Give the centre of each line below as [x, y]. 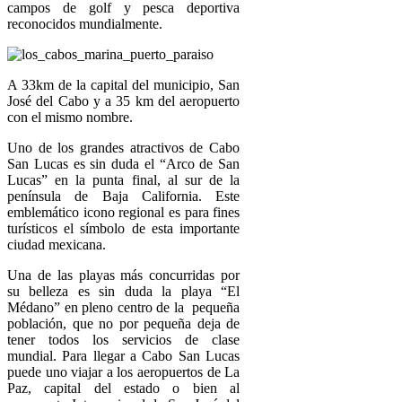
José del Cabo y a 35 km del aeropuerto [124, 100]
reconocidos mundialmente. [85, 23]
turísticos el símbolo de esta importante [124, 228]
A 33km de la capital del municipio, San [124, 84]
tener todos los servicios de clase [124, 339]
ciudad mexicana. [57, 244]
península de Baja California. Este [124, 196]
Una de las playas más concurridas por [124, 275]
